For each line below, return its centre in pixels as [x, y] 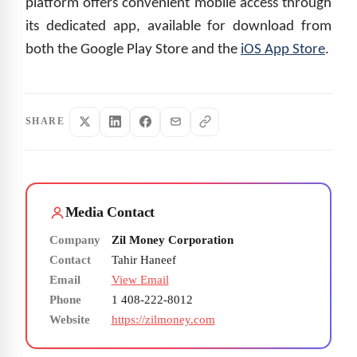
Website [69, 320]
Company [75, 240]
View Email [140, 280]
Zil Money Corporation [172, 240]
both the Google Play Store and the [133, 49]
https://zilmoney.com [163, 320]
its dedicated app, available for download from [178, 26]
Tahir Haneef [143, 260]
